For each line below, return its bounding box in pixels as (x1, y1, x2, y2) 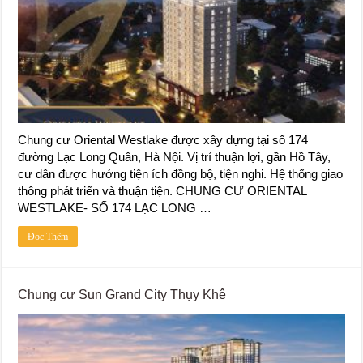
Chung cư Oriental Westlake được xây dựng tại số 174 (18, 132, 309, 147)
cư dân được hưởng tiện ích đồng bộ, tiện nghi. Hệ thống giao (18, 166, 344, 181)
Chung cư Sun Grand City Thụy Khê (18, 287, 227, 301)
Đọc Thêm (28, 230, 69, 242)
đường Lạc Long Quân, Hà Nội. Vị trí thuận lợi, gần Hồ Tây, (18, 149, 331, 164)
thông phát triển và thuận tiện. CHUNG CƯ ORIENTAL (18, 183, 307, 198)
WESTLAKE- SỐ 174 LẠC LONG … (18, 200, 212, 215)
